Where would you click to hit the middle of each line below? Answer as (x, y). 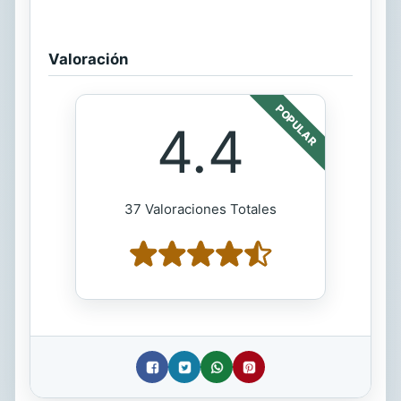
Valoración (88, 60)
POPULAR (296, 125)
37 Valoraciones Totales (200, 209)
